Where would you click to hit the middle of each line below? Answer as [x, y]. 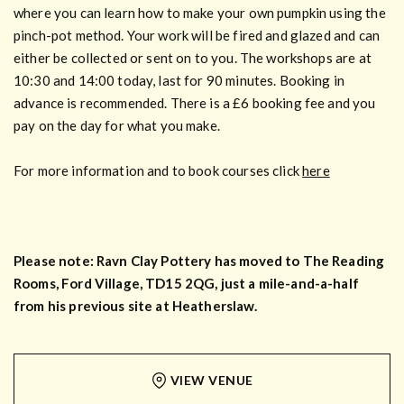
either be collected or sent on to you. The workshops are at [193, 57]
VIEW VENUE [211, 381]
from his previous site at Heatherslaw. [135, 305]
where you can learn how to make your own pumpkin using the [200, 12]
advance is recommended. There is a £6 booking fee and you [195, 102]
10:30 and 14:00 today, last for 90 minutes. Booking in [179, 80]
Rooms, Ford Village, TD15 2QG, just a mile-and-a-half [186, 283]
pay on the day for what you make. [117, 125]
